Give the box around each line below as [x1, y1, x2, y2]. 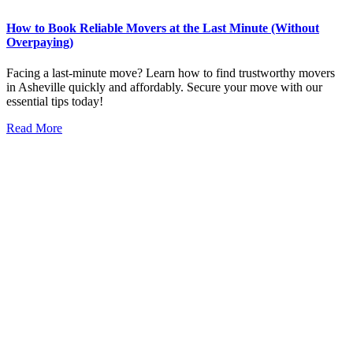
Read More [6, 121, 62, 135]
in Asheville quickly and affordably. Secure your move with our [6, 80, 322, 94]
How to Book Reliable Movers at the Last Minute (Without [6, 20, 319, 35]
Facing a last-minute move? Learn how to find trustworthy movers [6, 66, 335, 80]
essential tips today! [6, 95, 103, 108]
